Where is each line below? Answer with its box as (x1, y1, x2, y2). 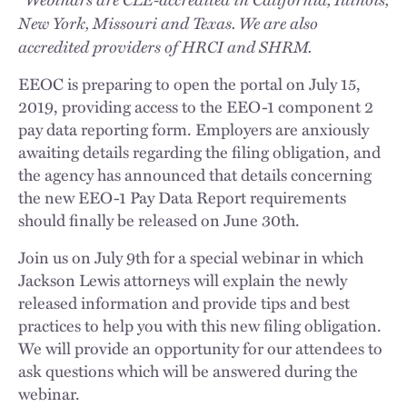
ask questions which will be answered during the (18, 359, 358, 382)
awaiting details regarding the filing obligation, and (18, 140, 381, 164)
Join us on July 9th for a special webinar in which (18, 245, 363, 269)
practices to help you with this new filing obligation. (18, 313, 382, 337)
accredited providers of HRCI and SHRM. (18, 34, 312, 58)
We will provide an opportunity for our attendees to (18, 336, 382, 360)
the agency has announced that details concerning (18, 163, 372, 186)
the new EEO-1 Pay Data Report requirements (18, 185, 346, 209)
